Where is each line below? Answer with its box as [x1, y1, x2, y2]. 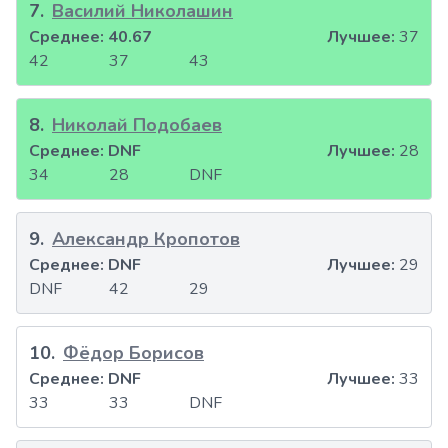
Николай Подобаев [52, 113, 222, 138]
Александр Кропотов [52, 227, 240, 252]
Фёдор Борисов [63, 341, 204, 366]
